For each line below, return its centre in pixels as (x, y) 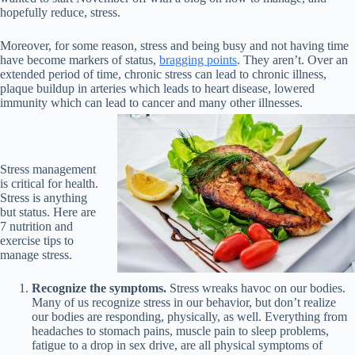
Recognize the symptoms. (101, 288)
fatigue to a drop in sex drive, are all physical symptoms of (177, 345)
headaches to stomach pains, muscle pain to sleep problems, (180, 331)
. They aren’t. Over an (292, 60)
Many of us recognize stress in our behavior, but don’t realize (184, 302)
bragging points (198, 60)
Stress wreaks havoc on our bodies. (258, 288)
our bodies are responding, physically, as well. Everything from (189, 317)
